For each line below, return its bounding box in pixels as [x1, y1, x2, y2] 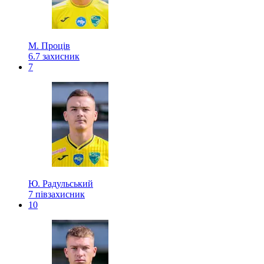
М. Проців [28, 40, 70, 51]
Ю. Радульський [28, 178, 93, 189]
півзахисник [35, 189, 85, 199]
